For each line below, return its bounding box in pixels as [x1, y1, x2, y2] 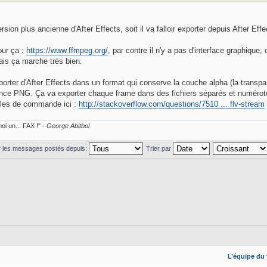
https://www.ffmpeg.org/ [26, 45, 108, 55]
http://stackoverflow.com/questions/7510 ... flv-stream [79, 99, 265, 108]
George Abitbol [46, 122, 89, 130]
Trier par [146, 144, 173, 152]
